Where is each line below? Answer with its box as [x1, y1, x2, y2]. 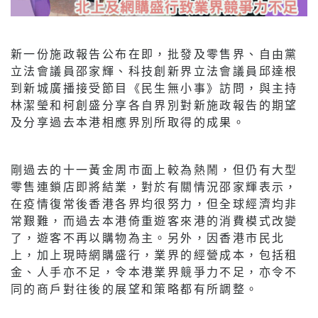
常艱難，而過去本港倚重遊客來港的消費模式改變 [11, 213, 298, 227]
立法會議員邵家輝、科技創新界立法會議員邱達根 [11, 63, 298, 77]
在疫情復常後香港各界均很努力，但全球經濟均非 [11, 196, 298, 210]
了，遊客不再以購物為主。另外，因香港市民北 [11, 230, 285, 244]
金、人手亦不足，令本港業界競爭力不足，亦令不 [11, 264, 298, 278]
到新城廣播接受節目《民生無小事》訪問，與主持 [11, 80, 298, 94]
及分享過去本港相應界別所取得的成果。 [11, 114, 246, 128]
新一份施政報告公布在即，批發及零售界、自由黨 [11, 46, 298, 60]
